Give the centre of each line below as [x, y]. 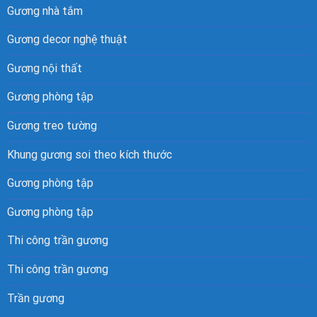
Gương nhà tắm [45, 11]
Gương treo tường [52, 126]
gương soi [65, 154]
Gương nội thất [44, 68]
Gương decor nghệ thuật [67, 40]
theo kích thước [131, 154]
